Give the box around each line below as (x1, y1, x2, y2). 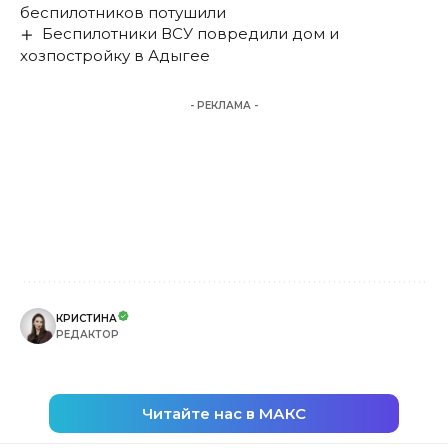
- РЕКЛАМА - (190, 99, 258, 113)
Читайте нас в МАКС (142, 404, 306, 424)
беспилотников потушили (20, 3, 226, 22)
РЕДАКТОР (56, 328, 119, 342)
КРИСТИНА (56, 312, 117, 326)
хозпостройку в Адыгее (20, 46, 210, 66)
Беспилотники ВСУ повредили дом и (42, 24, 340, 43)
